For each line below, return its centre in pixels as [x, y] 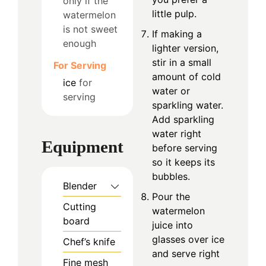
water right [177, 133]
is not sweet [90, 29]
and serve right [186, 253]
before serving [185, 148]
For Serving [80, 65]
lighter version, [185, 48]
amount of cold [186, 76]
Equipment [83, 147]
